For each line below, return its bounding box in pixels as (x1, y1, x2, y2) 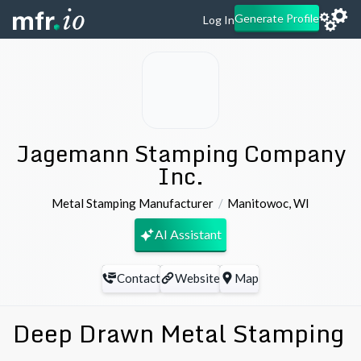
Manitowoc (226, 195, 288, 210)
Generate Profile (234, 10, 319, 25)
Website (175, 271, 220, 286)
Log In (203, 12, 234, 27)
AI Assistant (155, 226, 222, 243)
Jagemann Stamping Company (15, 135, 346, 172)
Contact (117, 271, 160, 286)
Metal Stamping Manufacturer (52, 195, 214, 210)
